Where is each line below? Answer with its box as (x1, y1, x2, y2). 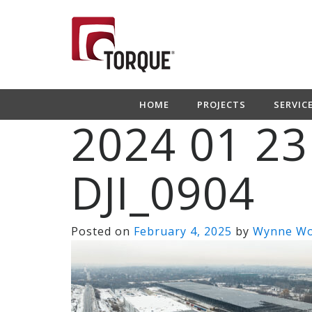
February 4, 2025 (134, 224, 232, 239)
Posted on (71, 224, 134, 239)
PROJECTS (196, 98, 246, 111)
